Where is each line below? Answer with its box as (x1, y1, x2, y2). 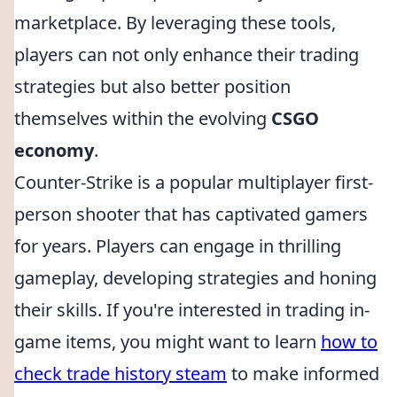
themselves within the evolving (14, 106, 271, 130)
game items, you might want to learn (14, 330, 321, 354)
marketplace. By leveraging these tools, (14, 11, 336, 35)
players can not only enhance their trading (14, 43, 359, 66)
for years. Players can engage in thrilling (14, 234, 341, 258)
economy (14, 138, 94, 162)
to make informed (227, 362, 379, 385)
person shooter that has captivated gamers (14, 202, 368, 226)
